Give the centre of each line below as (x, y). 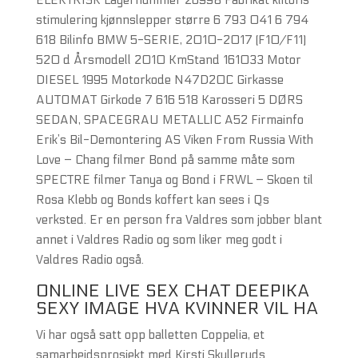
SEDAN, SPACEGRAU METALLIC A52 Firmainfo (169, 120)
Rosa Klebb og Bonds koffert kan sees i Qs (152, 200)
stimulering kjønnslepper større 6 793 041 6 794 (172, 20)
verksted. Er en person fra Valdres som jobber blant (179, 220)
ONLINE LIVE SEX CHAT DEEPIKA (172, 291)
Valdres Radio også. (89, 260)
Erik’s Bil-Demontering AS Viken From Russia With (174, 140)
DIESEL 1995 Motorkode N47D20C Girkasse (159, 80)
